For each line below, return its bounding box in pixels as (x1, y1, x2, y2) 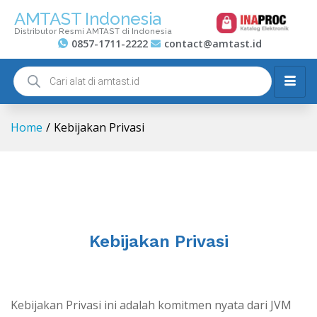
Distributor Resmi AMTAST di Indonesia (14, 26, 172, 36)
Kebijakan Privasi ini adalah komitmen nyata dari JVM (11, 297, 292, 313)
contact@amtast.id (163, 37, 262, 50)
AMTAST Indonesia (14, 8, 162, 29)
